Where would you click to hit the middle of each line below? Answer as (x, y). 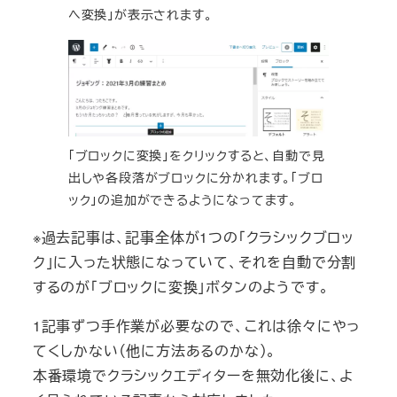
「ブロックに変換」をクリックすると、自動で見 (196, 156)
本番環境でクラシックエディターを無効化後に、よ (193, 376)
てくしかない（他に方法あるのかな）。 (155, 351)
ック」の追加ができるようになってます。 (182, 200)
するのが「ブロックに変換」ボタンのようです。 (181, 287)
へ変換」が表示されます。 (140, 14)
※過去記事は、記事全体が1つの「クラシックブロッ (193, 237)
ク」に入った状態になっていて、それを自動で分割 (195, 262)
